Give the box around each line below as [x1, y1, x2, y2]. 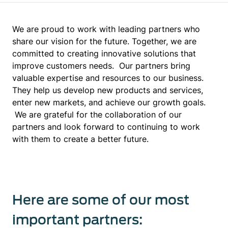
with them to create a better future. [12, 134, 149, 144]
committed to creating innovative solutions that [12, 48, 196, 59]
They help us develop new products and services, [12, 85, 203, 95]
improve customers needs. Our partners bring [12, 61, 190, 71]
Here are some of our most [12, 192, 189, 208]
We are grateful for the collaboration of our [12, 109, 182, 120]
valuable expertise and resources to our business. [12, 73, 204, 83]
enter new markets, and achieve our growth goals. [12, 97, 206, 107]
